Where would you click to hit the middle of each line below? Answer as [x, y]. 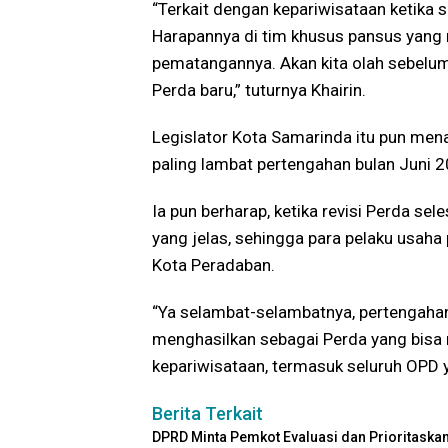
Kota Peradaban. [213, 265]
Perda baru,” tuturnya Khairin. [259, 90]
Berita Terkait [207, 414]
